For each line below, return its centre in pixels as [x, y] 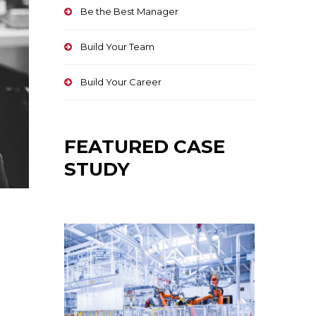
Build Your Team [117, 47]
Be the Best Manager [129, 11]
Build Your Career [121, 82]
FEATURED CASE [145, 147]
